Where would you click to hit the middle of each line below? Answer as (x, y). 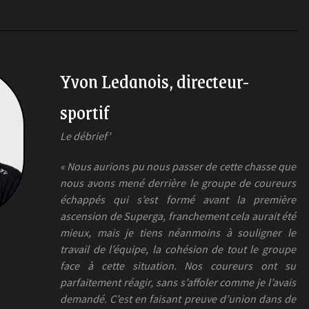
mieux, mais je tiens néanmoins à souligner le (178, 232)
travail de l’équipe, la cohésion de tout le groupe (178, 249)
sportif (85, 111)
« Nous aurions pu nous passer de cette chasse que (178, 166)
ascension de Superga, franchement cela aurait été (178, 216)
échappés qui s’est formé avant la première (178, 199)
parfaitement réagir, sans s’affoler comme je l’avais (178, 282)
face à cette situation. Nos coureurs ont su (178, 265)
